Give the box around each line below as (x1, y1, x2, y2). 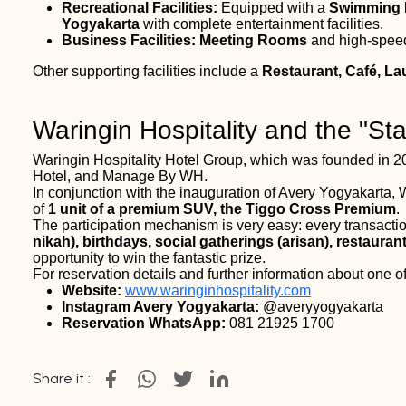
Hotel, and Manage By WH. (33, 168, 208, 184)
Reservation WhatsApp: (62, 314, 226, 331)
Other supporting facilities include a (33, 63, 262, 79)
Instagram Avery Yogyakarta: (62, 298, 259, 314)
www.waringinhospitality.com (125, 282, 311, 298)
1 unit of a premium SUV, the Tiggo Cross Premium (48, 200, 396, 217)
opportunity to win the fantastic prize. (33, 249, 266, 266)
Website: (62, 282, 121, 298)
